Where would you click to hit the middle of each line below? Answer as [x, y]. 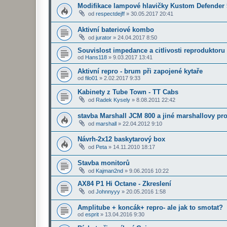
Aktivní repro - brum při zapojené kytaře [140, 71]
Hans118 [96, 58]
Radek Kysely [113, 100]
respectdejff [110, 14]
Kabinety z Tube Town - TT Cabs [128, 92]
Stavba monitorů [104, 163]
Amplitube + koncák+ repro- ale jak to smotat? [150, 207]
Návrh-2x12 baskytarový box [121, 139]
